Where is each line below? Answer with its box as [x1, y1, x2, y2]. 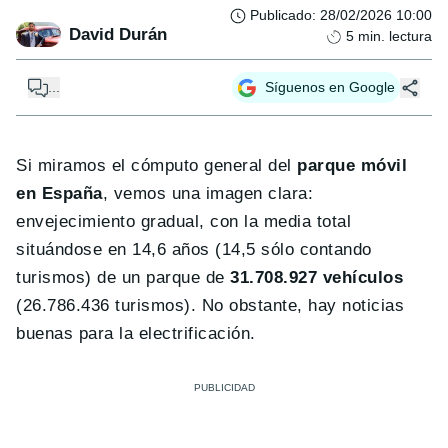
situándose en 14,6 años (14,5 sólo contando [16, 240, 372, 260]
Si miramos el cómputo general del [16, 156, 298, 176]
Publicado [250, 7, 312, 24]
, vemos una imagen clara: [102, 184, 314, 204]
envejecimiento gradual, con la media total [16, 212, 352, 232]
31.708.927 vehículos [230, 268, 404, 288]
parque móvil [297, 156, 408, 176]
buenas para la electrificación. [16, 324, 256, 344]
